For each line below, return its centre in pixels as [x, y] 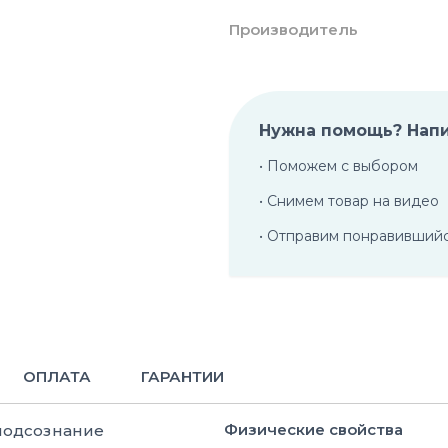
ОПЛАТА [57, 376]
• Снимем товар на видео [349, 200]
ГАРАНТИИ [182, 376]
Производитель [293, 29]
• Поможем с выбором [338, 165]
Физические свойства [313, 429]
